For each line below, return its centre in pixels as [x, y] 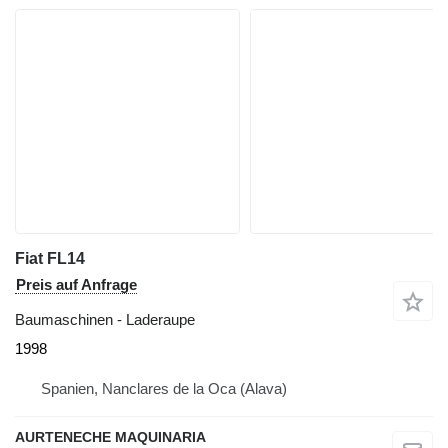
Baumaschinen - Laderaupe [105, 320]
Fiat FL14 [50, 259]
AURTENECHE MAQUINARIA [110, 437]
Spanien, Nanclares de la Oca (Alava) [164, 389]
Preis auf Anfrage [76, 285]
